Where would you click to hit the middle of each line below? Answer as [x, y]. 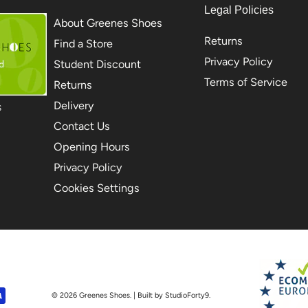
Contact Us [81, 126]
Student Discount [97, 65]
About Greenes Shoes [108, 23]
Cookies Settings [96, 188]
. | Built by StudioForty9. [170, 295]
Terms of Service [246, 82]
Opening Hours [91, 147]
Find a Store [83, 44]
